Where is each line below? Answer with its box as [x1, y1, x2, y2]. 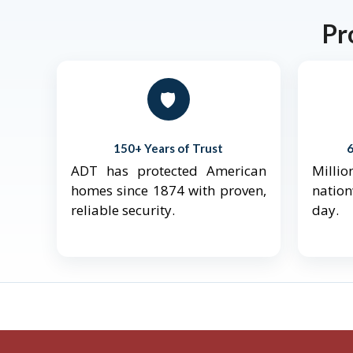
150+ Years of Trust [113, 141, 224, 156]
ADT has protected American [71, 162, 266, 180]
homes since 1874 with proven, [71, 181, 266, 200]
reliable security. [71, 201, 175, 220]
